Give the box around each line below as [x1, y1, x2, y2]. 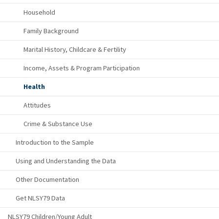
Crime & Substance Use [23, 119, 92, 129]
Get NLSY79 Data [16, 194, 65, 203]
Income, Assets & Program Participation [23, 64, 140, 73]
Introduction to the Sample [16, 138, 94, 147]
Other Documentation [16, 175, 79, 184]
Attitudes [23, 101, 51, 110]
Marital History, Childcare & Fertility [23, 45, 126, 54]
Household [23, 8, 55, 17]
